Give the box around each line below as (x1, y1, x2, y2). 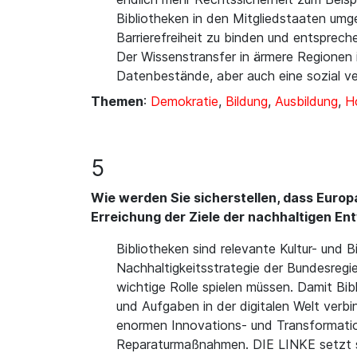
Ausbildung (275, 93, 338, 109)
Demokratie (151, 93, 218, 109)
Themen (91, 93, 143, 109)
